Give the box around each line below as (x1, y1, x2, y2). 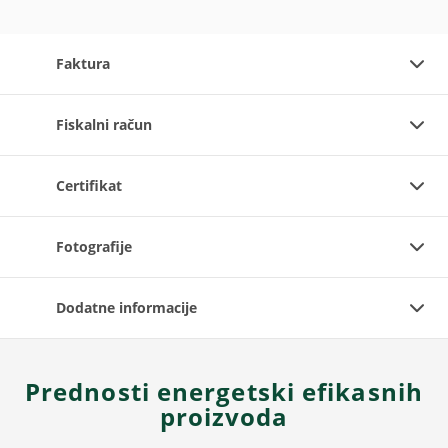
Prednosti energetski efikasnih (24, 374, 423, 408)
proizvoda (159, 399, 289, 433)
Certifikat (56, 175, 122, 195)
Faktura (56, 53, 110, 73)
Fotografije (56, 236, 132, 256)
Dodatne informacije (56, 297, 197, 317)
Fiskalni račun (56, 114, 152, 134)
